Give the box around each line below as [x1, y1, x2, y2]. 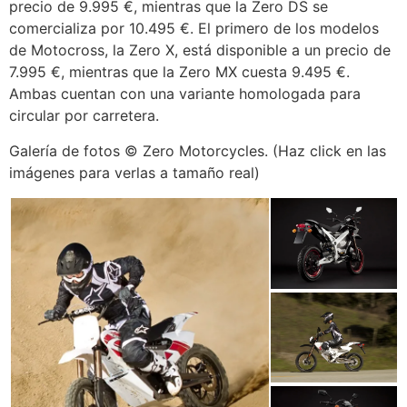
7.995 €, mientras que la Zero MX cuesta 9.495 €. [9, 63, 350, 82]
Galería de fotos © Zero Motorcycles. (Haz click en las [9, 141, 386, 160]
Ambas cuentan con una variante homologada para [9, 84, 361, 104]
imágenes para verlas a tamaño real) [9, 163, 260, 182]
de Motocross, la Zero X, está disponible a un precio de [9, 41, 391, 60]
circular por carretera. [9, 106, 159, 125]
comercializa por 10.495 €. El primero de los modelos [9, 19, 379, 38]
